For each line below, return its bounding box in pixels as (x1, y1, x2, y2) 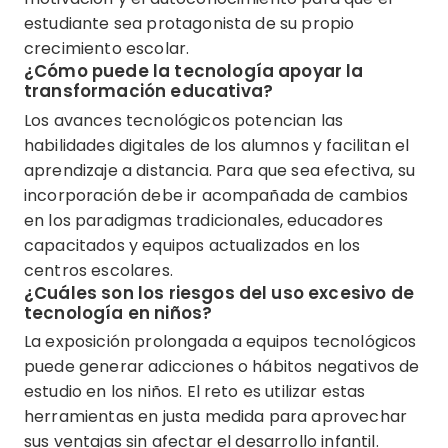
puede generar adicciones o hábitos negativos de (24, 355, 420, 379)
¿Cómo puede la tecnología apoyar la (24, 59, 364, 84)
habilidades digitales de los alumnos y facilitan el (24, 133, 410, 157)
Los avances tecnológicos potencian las (24, 108, 344, 132)
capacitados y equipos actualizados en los (24, 233, 361, 257)
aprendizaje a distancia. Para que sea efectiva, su (24, 158, 416, 182)
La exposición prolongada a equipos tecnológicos (24, 330, 417, 354)
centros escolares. (24, 258, 173, 282)
